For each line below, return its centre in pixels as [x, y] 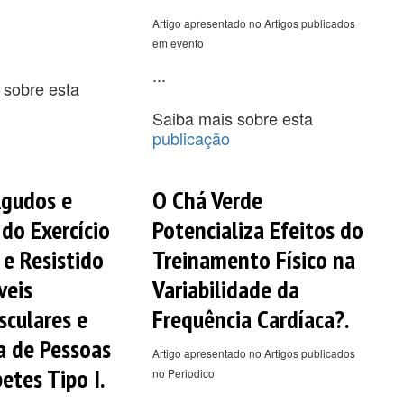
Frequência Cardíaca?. [250, 318]
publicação [191, 138]
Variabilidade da [225, 289]
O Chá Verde [207, 199]
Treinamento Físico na [253, 259]
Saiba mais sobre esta [232, 118]
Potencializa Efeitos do [257, 229]
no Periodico [183, 372]
